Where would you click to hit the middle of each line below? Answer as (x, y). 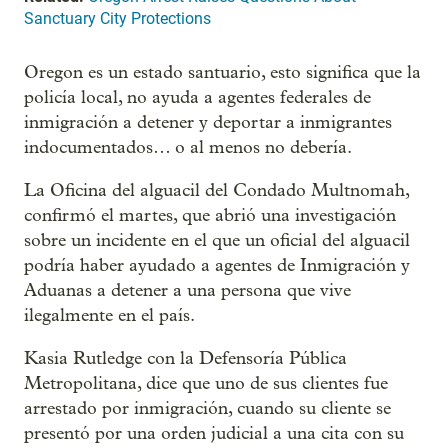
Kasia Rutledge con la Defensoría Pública (185, 358)
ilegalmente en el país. (109, 315)
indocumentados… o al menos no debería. (188, 147)
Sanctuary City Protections (117, 18)
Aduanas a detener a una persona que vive (187, 290)
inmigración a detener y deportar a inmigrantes (208, 122)
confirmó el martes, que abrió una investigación (210, 215)
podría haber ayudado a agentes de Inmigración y (217, 265)
